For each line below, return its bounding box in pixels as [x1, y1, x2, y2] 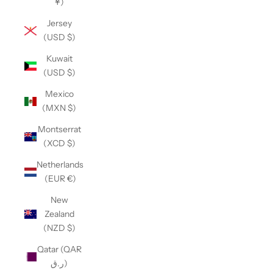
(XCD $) [43, 138, 76, 149]
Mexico [44, 88, 74, 100]
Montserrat [37, 124, 81, 135]
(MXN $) [42, 102, 76, 114]
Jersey [46, 18, 72, 29]
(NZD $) [43, 222, 76, 234]
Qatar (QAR [37, 244, 82, 255]
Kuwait [46, 53, 73, 65]
